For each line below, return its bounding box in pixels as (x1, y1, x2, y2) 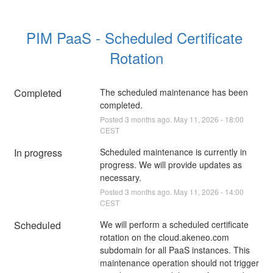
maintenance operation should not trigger (99, 256, 259, 269)
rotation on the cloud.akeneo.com (99, 230, 229, 243)
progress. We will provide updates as (99, 158, 242, 171)
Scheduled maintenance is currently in (99, 145, 247, 158)
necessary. (99, 171, 141, 183)
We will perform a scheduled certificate (99, 218, 249, 230)
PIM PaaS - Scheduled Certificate (26, 26, 243, 48)
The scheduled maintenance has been (99, 85, 248, 98)
